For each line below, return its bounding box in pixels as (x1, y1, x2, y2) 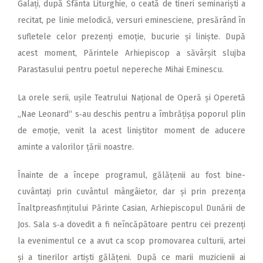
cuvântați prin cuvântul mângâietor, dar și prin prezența (18, 187, 245, 197)
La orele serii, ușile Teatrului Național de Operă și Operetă (18, 93, 245, 103)
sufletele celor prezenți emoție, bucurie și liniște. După (18, 32, 245, 42)
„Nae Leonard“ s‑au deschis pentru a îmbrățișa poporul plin (18, 109, 245, 120)
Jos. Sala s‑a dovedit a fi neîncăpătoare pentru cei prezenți (18, 220, 245, 230)
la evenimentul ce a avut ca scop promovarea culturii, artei (18, 236, 245, 247)
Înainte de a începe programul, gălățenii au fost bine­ (18, 170, 245, 181)
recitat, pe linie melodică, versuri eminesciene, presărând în (18, 15, 245, 26)
